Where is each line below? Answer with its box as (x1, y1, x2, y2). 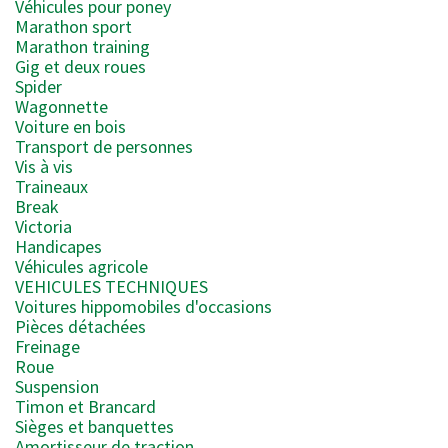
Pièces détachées (15, 315, 146, 338)
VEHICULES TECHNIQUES (15, 275, 208, 298)
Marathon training (15, 35, 150, 58)
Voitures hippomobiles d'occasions (15, 295, 272, 318)
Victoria (15, 215, 72, 238)
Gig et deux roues (15, 55, 146, 78)
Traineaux (15, 175, 88, 198)
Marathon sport (15, 15, 132, 38)
